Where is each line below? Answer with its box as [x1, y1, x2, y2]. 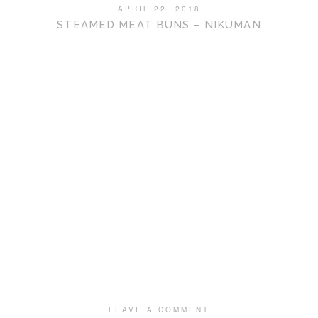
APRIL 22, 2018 [117, 4, 201, 13]
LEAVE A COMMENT [109, 305, 209, 314]
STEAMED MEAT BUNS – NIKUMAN [57, 18, 261, 31]
